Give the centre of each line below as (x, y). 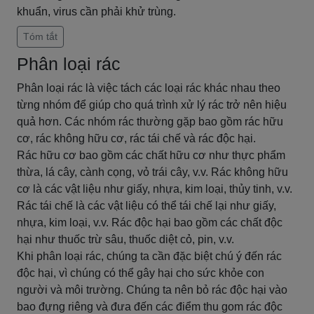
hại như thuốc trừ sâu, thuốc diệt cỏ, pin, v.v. (125, 239)
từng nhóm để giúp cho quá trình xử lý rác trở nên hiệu (152, 105)
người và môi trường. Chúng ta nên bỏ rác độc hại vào (152, 290)
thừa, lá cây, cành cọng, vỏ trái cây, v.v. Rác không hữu (152, 172)
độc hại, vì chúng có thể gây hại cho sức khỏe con (141, 273)
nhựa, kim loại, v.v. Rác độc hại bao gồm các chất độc (150, 223)
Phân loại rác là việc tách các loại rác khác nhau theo (149, 88)
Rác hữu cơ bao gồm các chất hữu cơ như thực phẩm (151, 155)
